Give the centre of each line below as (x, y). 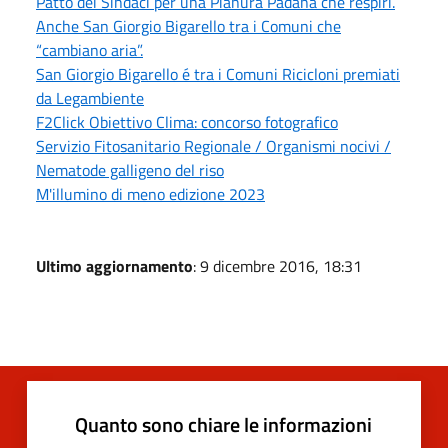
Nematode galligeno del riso (130, 169)
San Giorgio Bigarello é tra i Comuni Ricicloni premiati (218, 73)
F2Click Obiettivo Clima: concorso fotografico (187, 121)
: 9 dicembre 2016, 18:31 (277, 265)
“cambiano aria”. (89, 49)
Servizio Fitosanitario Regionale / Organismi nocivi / (213, 145)
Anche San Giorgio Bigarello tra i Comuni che (188, 25)
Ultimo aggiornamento (114, 265)
